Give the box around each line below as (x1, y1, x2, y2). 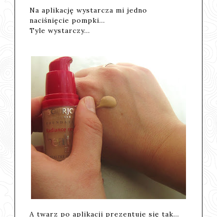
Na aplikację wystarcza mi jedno (30, 5, 148, 15)
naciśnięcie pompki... (30, 15, 108, 25)
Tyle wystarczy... (30, 26, 91, 35)
